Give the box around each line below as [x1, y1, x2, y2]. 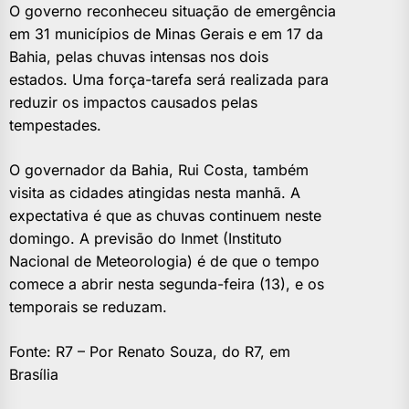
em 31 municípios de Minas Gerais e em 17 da [9, 24, 323, 43]
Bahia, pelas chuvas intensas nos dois [9, 47, 268, 66]
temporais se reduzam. [9, 297, 167, 316]
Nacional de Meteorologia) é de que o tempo [9, 251, 320, 270]
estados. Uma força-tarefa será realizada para [9, 69, 329, 89]
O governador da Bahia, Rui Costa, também [9, 160, 309, 179]
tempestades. [9, 115, 101, 134]
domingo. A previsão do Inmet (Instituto [9, 228, 282, 247]
